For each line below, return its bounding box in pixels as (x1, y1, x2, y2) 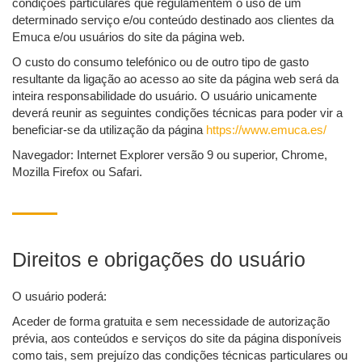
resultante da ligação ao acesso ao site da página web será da (12, 72, 339, 86)
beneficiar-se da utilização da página (12, 123, 206, 137)
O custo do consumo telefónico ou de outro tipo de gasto (12, 55, 309, 69)
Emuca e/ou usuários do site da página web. (12, 30, 245, 44)
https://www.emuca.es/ (206, 123, 326, 137)
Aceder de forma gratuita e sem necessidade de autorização (12, 314, 330, 329)
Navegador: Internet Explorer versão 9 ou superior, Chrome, (12, 148, 327, 162)
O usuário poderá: (12, 289, 107, 304)
